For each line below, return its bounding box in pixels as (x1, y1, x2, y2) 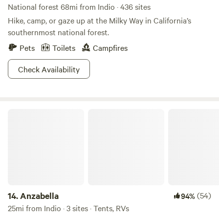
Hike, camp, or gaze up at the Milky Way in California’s (8, 15, 191, 25)
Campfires (93, 42, 128, 53)
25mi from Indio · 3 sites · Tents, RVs (8, 202, 129, 213)
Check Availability (18, 64, 80, 74)
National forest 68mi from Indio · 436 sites (8, 1, 151, 12)
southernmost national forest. (8, 26, 109, 37)
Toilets (52, 42, 75, 53)
